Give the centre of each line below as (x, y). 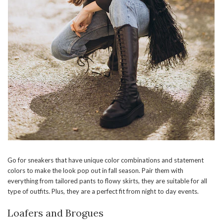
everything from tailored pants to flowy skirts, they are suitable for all (107, 181)
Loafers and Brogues (55, 213)
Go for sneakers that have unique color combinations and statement (106, 160)
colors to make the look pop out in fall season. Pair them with (95, 171)
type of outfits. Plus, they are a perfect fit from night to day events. (103, 192)
